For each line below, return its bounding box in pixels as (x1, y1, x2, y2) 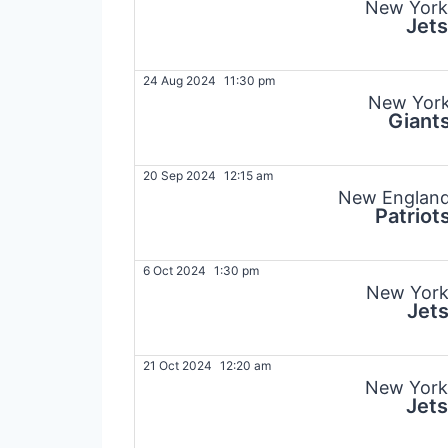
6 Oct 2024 (143, 263, 206, 279)
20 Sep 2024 (143, 168, 216, 184)
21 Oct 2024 (143, 358, 212, 374)
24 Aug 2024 (143, 73, 216, 89)
